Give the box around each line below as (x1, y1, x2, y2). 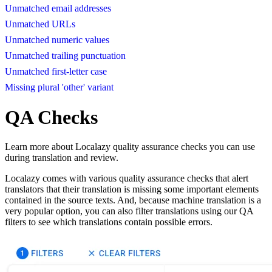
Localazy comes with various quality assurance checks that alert (5, 173, 248, 184)
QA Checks (5, 106, 98, 128)
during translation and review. (5, 152, 118, 163)
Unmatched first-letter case (5, 66, 107, 77)
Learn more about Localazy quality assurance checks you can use (5, 141, 255, 152)
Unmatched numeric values (5, 35, 109, 46)
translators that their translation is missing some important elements (5, 184, 259, 195)
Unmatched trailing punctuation (5, 50, 126, 61)
